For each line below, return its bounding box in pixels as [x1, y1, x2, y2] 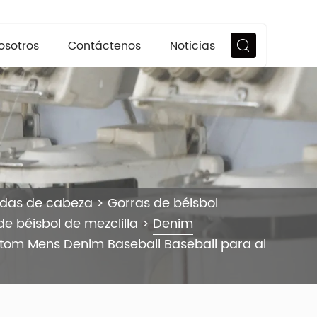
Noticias [169, 36, 215, 55]
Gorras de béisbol [108, 193, 218, 214]
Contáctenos [68, 36, 142, 55]
